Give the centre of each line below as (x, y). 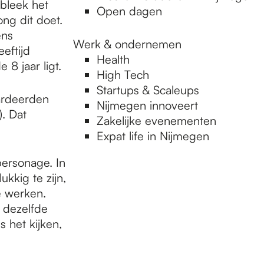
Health (113, 59)
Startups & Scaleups (148, 90)
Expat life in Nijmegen (153, 136)
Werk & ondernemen (127, 44)
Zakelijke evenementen (156, 121)
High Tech (123, 75)
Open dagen (129, 11)
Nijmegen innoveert (147, 105)
